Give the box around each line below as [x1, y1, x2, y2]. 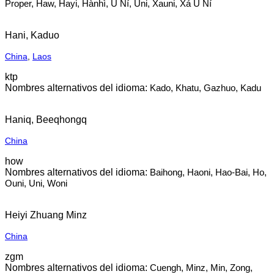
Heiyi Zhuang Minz [5, 210, 87, 220]
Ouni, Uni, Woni [5, 178, 67, 188]
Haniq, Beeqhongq [5, 114, 87, 125]
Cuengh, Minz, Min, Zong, [150, 262, 253, 273]
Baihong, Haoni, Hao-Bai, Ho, [150, 167, 267, 177]
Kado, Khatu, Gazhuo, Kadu [150, 83, 261, 93]
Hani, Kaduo [5, 30, 59, 40]
